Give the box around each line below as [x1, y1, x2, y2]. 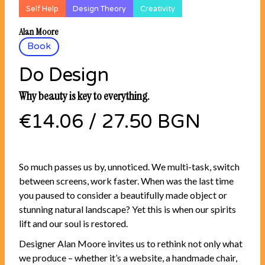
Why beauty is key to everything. [19, 88, 150, 104]
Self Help [26, 4, 59, 14]
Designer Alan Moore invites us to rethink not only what [19, 237, 243, 249]
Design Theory [73, 4, 126, 14]
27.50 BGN [102, 110, 201, 133]
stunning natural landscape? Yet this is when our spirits [19, 203, 236, 215]
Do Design [19, 63, 109, 86]
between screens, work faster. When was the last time [19, 174, 234, 186]
